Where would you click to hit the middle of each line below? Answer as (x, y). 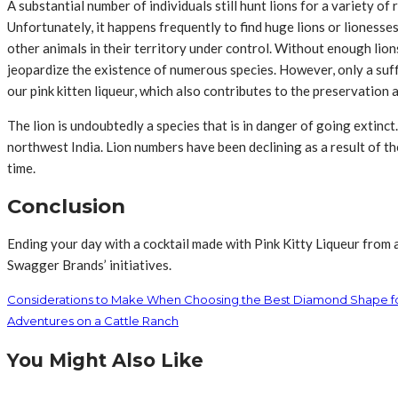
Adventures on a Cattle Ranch (93, 321)
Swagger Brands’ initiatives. (89, 265)
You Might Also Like (105, 361)
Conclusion (66, 206)
